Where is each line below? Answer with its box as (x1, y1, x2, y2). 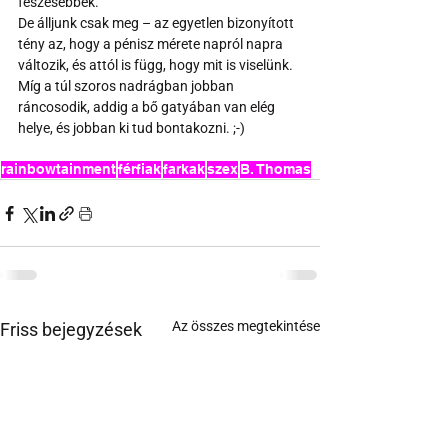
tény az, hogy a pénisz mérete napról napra (18, 36, 286, 53)
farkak (163, 161, 205, 178)
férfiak (118, 161, 161, 178)
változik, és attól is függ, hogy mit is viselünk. (18, 57, 296, 74)
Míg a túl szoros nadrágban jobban (18, 78, 237, 95)
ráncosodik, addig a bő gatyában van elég (18, 99, 278, 116)
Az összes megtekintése (172, 318, 320, 335)
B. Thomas (240, 161, 311, 178)
